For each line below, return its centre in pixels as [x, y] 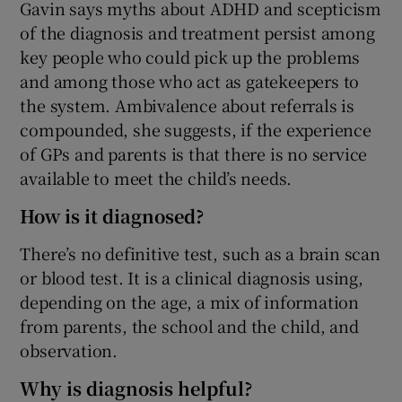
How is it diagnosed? [112, 216]
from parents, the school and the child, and [189, 326]
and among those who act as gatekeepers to [190, 81]
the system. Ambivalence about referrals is [188, 105]
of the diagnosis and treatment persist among [197, 33]
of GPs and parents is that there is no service [194, 154]
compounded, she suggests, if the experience [196, 130]
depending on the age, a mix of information [190, 302]
